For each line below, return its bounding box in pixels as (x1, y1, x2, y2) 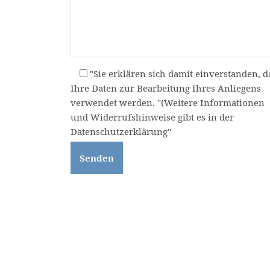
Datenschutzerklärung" (71, 125, 171, 138)
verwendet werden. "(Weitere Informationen (71, 96, 265, 109)
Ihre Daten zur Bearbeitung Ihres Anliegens (71, 82, 261, 95)
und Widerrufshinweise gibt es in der (71, 111, 234, 124)
